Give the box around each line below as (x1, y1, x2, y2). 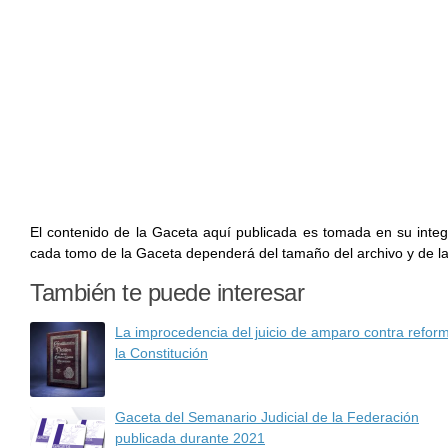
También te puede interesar (30, 279, 304, 306)
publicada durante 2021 (115, 430, 265, 446)
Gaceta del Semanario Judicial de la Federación (115, 409, 419, 425)
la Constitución (115, 345, 208, 361)
